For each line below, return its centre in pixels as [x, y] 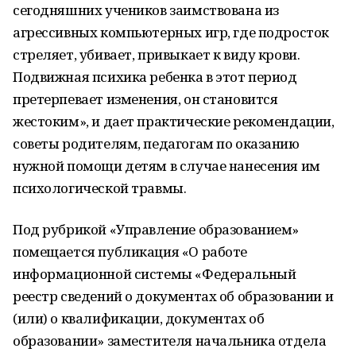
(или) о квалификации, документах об [139, 318]
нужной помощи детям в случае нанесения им [166, 166]
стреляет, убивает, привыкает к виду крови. [157, 54]
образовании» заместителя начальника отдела [170, 341]
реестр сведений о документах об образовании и [173, 296]
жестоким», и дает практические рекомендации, [174, 121]
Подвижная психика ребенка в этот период [155, 77]
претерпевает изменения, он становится [145, 99]
